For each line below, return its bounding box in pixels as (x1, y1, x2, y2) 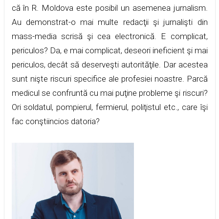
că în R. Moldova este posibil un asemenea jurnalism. (11, 2, 208, 13)
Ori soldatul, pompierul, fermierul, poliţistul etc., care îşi (11, 102, 208, 112)
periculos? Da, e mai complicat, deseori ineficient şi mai (11, 45, 208, 55)
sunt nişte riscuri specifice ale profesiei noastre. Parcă (11, 73, 208, 84)
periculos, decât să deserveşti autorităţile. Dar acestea (11, 59, 208, 69)
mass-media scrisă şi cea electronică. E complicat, (11, 31, 208, 41)
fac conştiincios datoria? (11, 116, 100, 126)
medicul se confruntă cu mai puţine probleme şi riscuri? (11, 88, 208, 98)
